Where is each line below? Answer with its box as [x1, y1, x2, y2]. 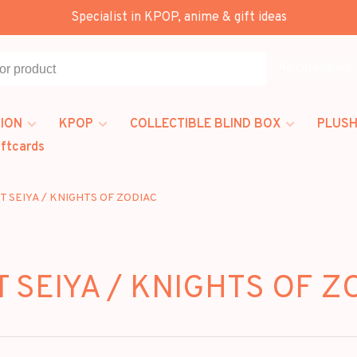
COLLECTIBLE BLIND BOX [130, 116, 280, 132]
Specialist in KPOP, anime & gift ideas [70, 10, 287, 25]
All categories [278, 60, 351, 76]
